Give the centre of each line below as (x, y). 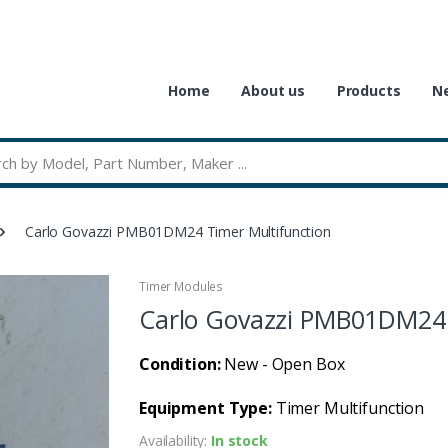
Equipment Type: (205, 407)
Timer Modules (181, 286)
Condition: (180, 363)
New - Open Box (282, 363)
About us (273, 91)
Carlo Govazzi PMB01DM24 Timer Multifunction (178, 231)
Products (368, 91)
